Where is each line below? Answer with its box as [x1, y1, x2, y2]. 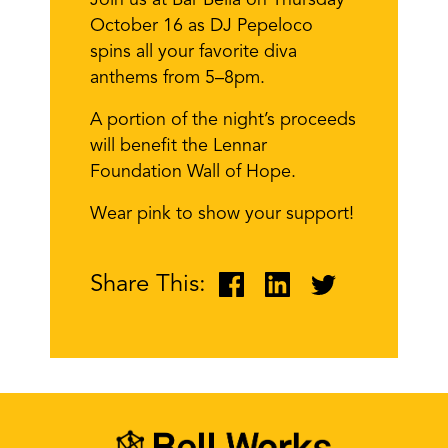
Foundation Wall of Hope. [90, 163, 296, 181]
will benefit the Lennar [90, 137, 267, 155]
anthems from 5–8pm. [90, 69, 265, 87]
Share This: [90, 272, 206, 297]
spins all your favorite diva [90, 43, 297, 61]
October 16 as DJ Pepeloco [90, 17, 313, 35]
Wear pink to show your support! [90, 205, 354, 223]
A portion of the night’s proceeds [90, 111, 356, 129]
